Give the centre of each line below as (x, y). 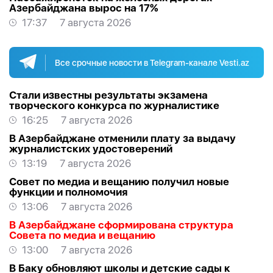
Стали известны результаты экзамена (108, 95)
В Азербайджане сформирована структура (121, 225)
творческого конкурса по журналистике (114, 106)
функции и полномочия (68, 192)
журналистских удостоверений (91, 149)
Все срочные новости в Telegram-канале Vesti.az (152, 62)
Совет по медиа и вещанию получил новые (119, 182)
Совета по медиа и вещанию (82, 236)
